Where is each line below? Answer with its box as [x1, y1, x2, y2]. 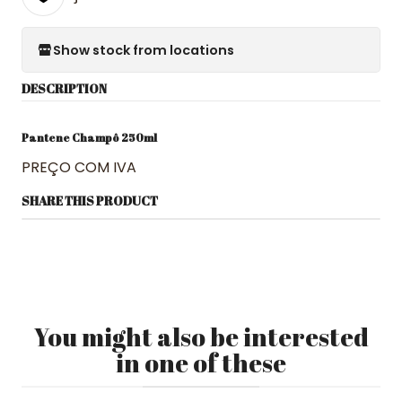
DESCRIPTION [22, 81, 107, 97]
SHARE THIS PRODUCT [22, 193, 158, 209]
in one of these [116, 345, 286, 380]
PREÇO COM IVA [22, 157, 136, 178]
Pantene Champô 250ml [22, 130, 157, 144]
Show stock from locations [53, 40, 234, 59]
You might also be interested [33, 319, 369, 354]
